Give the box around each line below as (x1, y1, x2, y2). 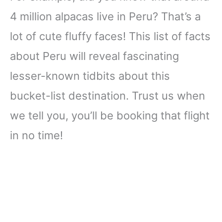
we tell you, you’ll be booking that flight (10, 109, 210, 122)
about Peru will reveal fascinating (10, 50, 179, 63)
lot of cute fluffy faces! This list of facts (10, 30, 211, 43)
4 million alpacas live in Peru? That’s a (10, 10, 201, 23)
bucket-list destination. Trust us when (10, 89, 205, 103)
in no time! (10, 129, 63, 142)
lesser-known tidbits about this (10, 69, 170, 83)
